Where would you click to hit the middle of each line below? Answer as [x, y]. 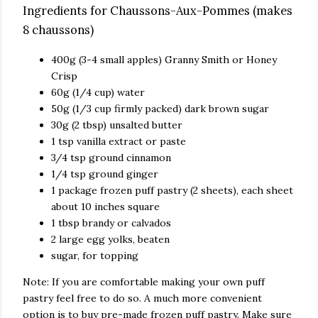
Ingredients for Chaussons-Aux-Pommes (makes [158, 11]
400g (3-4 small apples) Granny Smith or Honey [164, 59]
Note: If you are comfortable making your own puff [144, 281]
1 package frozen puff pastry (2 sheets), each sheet [172, 190]
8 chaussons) [58, 30]
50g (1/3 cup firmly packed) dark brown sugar [160, 108]
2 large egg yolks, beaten [110, 239]
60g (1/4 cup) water [98, 92]
